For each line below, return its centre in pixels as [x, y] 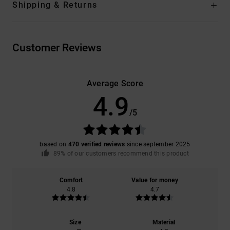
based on [54, 145]
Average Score [115, 84]
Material [164, 222]
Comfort [71, 180]
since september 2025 [158, 145]
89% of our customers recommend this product [121, 154]
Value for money [155, 180]
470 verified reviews [97, 145]
